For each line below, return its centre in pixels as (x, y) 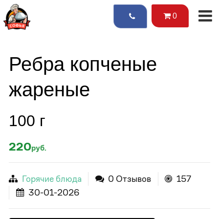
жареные (49, 89)
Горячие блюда (52, 179)
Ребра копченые (83, 64)
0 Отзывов (129, 179)
